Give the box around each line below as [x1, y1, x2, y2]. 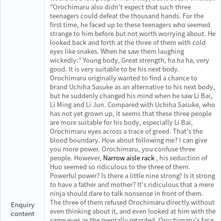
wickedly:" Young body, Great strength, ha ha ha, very [50, 55, 209, 65]
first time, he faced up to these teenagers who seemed [50, 20, 210, 29]
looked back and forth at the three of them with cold [50, 37, 206, 47]
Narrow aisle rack [103, 153, 154, 162]
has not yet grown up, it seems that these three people [50, 109, 212, 118]
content [10, 209, 35, 218]
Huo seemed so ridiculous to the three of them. [50, 162, 190, 171]
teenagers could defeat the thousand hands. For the [50, 11, 204, 20]
